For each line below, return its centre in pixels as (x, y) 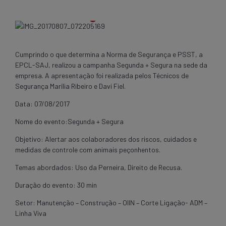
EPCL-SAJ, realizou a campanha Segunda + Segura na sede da (111, 65)
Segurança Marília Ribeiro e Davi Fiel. (70, 86)
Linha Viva (31, 213)
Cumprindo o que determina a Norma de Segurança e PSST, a (109, 54)
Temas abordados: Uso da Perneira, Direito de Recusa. (99, 167)
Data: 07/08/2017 (42, 103)
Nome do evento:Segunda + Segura (69, 121)
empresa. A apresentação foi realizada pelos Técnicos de (102, 75)
